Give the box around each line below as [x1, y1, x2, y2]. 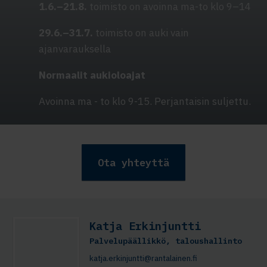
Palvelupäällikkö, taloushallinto [89, 235, 242, 246]
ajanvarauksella [38, 42, 111, 55]
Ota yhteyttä [98, 156, 169, 169]
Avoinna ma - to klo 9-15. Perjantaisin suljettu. [38, 94, 251, 108]
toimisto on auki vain [95, 26, 189, 39]
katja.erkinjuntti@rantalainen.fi [89, 252, 197, 263]
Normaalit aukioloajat [38, 68, 145, 82]
